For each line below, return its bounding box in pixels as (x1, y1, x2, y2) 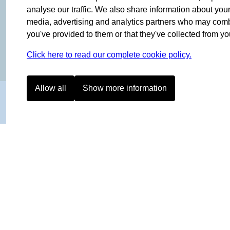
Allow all (35, 84, 66, 92)
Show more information (83, 84, 167, 92)
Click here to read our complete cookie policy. (27, 50, 191, 59)
